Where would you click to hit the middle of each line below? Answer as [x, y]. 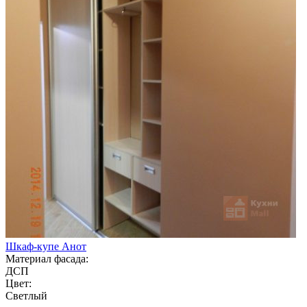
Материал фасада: [47, 258]
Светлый [26, 295]
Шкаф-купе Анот [46, 246]
